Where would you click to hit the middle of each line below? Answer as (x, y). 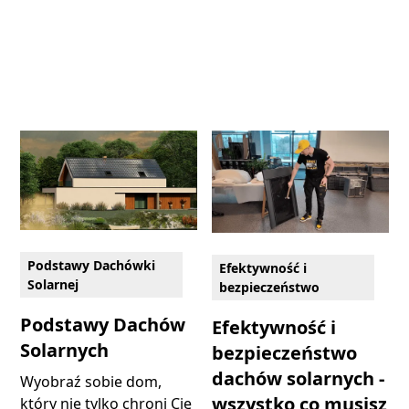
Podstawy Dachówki (92, 266)
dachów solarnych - (298, 379)
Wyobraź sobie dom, (91, 382)
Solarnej (53, 285)
